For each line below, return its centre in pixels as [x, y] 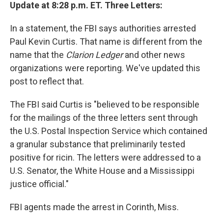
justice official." [39, 184]
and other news [154, 55]
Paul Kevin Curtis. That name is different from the [106, 42]
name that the [38, 55]
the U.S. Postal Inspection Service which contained [109, 131]
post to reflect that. [47, 82]
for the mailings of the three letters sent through [104, 118]
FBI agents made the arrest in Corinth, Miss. [94, 207]
